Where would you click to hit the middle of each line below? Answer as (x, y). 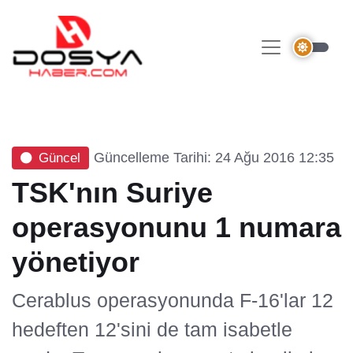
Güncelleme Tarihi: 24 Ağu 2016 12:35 (214, 158)
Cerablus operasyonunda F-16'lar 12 (173, 300)
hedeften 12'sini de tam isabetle (152, 329)
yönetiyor (76, 262)
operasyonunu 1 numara (176, 227)
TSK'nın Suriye (112, 193)
